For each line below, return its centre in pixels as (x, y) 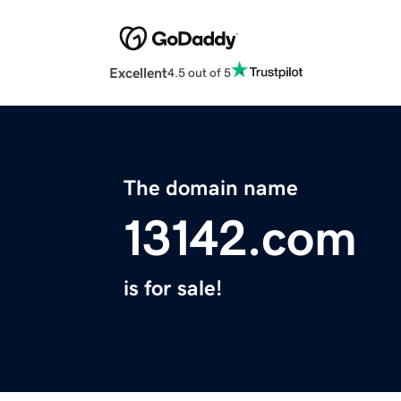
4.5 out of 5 (199, 72)
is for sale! (173, 289)
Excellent (138, 73)
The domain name (211, 188)
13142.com (240, 239)
